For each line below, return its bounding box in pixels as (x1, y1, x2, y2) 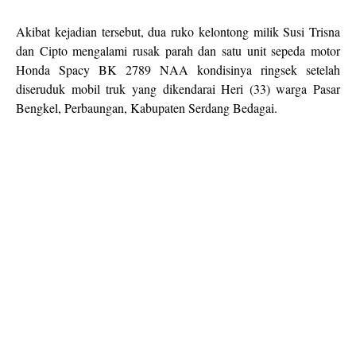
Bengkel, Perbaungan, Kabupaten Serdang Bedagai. (16, 99, 277, 116)
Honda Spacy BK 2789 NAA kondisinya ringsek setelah (16, 61, 340, 78)
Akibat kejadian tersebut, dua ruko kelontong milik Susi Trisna (16, 23, 340, 40)
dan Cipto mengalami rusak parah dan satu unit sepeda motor (16, 42, 340, 59)
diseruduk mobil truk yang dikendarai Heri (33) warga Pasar (16, 80, 340, 97)
